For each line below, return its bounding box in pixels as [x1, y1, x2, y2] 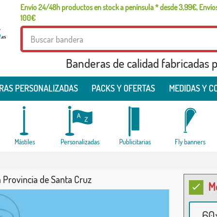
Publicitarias [119, 138, 151, 146]
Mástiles [14, 138, 35, 146]
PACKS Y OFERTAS [92, 83, 155, 93]
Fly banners [175, 138, 205, 146]
